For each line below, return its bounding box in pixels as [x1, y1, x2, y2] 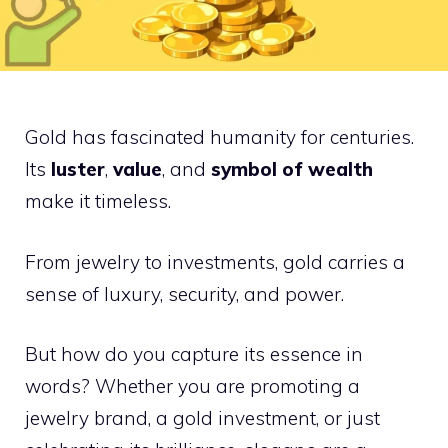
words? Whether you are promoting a [25, 374, 360, 399]
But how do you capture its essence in [25, 342, 363, 367]
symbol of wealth [211, 157, 373, 182]
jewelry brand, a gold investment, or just [25, 406, 380, 431]
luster [51, 157, 105, 182]
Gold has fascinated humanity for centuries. [25, 125, 414, 150]
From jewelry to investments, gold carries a [25, 249, 405, 274]
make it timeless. [25, 189, 171, 214]
